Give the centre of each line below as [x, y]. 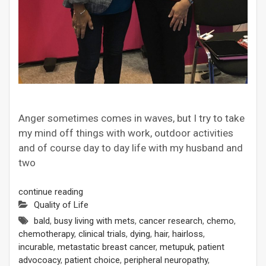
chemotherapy [46, 234]
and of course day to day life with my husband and [131, 148]
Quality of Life [61, 205]
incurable [36, 247]
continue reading [51, 192]
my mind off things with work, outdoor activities [126, 133]
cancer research [171, 221]
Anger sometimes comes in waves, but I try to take [132, 118]
